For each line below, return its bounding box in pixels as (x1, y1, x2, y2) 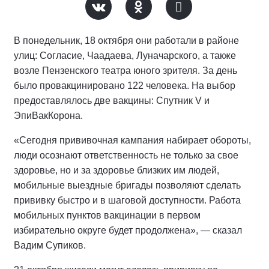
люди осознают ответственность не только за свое (14, 150, 238, 161)
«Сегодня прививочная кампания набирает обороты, (14, 135, 251, 146)
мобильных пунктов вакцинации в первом (14, 210, 201, 221)
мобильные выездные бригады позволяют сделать (14, 180, 241, 191)
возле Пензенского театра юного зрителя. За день (14, 65, 237, 76)
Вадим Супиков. (14, 240, 86, 251)
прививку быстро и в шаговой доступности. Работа (14, 195, 241, 206)
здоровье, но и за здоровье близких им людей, (14, 165, 219, 176)
